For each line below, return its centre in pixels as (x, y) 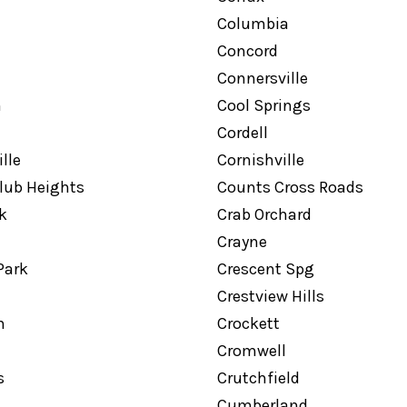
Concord (247, 51)
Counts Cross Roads (290, 187)
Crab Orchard (264, 214)
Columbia (253, 24)
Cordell (242, 133)
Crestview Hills (270, 296)
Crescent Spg (265, 269)
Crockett (248, 323)
